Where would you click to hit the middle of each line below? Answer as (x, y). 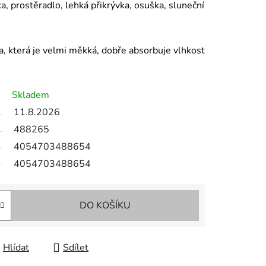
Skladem (31, 95)
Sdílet (76, 248)
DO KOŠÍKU (105, 206)
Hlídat (16, 248)
